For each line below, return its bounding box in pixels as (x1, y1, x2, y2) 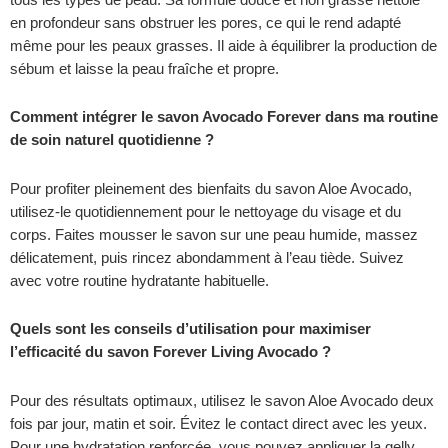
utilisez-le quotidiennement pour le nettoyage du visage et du (10, 203, 401, 220)
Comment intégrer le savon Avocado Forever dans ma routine (10, 109, 438, 126)
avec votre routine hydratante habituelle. (10, 272, 269, 289)
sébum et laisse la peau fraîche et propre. (10, 60, 279, 77)
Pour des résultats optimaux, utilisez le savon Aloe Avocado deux (10, 393, 434, 409)
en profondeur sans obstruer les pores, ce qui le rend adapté (10, 14, 401, 31)
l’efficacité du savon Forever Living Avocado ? (10, 344, 331, 361)
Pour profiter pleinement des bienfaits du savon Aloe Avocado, (10, 180, 412, 197)
